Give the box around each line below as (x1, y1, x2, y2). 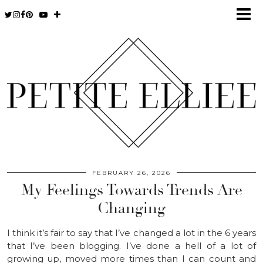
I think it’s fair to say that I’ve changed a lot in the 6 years (7, 227, 256, 238)
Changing (97, 198, 166, 218)
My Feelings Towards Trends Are (21, 180, 242, 200)
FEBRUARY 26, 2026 (92, 168, 171, 177)
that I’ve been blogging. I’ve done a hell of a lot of (7, 240, 256, 251)
